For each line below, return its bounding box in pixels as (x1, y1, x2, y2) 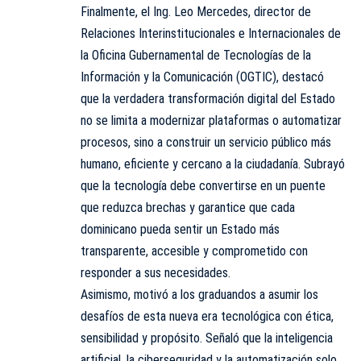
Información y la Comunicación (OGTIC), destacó (81, 69, 324, 85)
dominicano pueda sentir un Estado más (81, 222, 280, 238)
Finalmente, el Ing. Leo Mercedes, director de (81, 4, 311, 20)
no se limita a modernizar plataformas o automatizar (81, 113, 342, 129)
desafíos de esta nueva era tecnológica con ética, (81, 309, 334, 325)
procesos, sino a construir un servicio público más (81, 135, 331, 151)
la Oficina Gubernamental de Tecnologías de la (81, 48, 311, 64)
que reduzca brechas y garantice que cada (81, 200, 295, 216)
